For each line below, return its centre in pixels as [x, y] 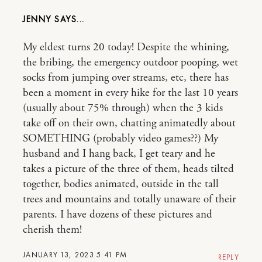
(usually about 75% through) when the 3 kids [123, 108]
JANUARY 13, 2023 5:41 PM [75, 255]
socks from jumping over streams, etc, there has [126, 78]
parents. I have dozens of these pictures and [118, 215]
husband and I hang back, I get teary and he [119, 154]
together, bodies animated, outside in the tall [121, 184]
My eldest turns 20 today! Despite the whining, [126, 47]
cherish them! [52, 230]
